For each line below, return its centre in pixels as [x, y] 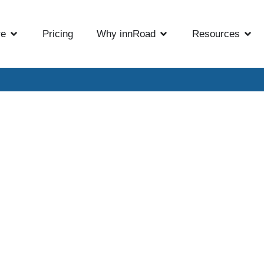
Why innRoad [126, 34]
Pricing [58, 34]
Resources [216, 34]
